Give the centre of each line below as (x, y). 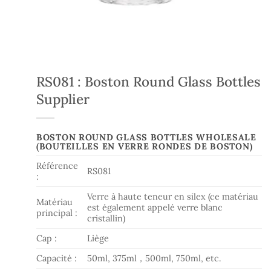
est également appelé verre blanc (155, 207)
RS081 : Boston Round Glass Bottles (149, 81)
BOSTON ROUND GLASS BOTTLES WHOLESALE (146, 137)
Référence (57, 166)
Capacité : (57, 258)
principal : (57, 213)
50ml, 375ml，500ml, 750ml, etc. (155, 258)
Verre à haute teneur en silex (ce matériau (173, 197)
